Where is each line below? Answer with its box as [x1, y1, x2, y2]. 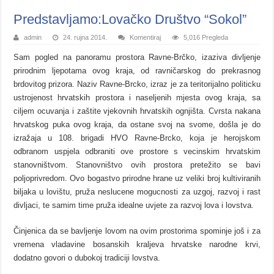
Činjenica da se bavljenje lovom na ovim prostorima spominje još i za [13, 226, 261, 236]
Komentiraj [130, 34, 161, 42]
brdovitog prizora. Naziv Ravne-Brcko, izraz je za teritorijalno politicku [13, 80, 261, 89]
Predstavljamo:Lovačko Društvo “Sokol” [13, 12, 247, 28]
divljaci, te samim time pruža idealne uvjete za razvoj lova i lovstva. [13, 201, 254, 210]
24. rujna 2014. [63, 34, 108, 42]
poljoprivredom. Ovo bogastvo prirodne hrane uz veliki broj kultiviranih [13, 174, 261, 183]
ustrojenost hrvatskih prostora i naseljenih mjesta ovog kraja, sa [13, 93, 261, 103]
